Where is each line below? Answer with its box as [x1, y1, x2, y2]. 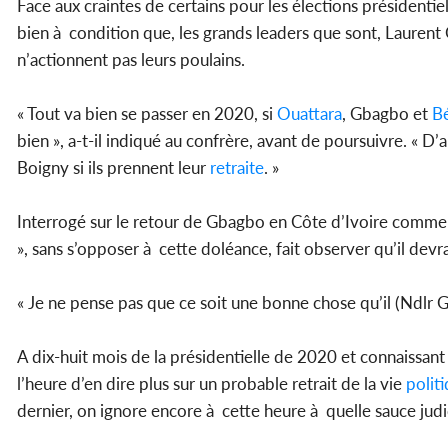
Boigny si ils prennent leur [17, 157, 210, 179]
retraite [210, 157, 264, 179]
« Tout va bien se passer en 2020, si [17, 103, 277, 125]
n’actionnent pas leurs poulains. [17, 49, 245, 71]
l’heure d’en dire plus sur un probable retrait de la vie [17, 373, 406, 395]
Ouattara [277, 103, 342, 125]
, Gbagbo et [342, 103, 432, 125]
